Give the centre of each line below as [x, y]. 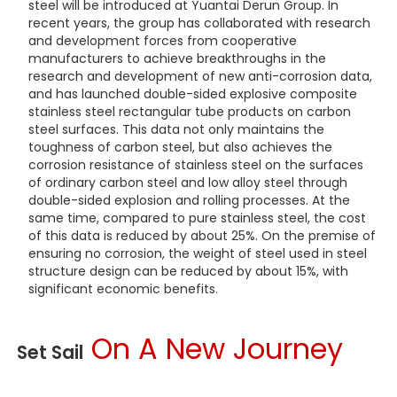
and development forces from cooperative [162, 40]
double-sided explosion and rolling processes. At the [189, 200]
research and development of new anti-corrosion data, [200, 76]
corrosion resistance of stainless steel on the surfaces [195, 164]
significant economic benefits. [123, 288]
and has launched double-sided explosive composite [192, 93]
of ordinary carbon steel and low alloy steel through [187, 182]
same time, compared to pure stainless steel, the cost [197, 218]
